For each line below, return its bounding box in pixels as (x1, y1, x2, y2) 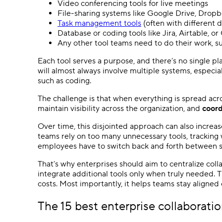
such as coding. (38, 75, 91, 86)
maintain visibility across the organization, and (38, 103, 202, 113)
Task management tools (57, 18, 141, 28)
